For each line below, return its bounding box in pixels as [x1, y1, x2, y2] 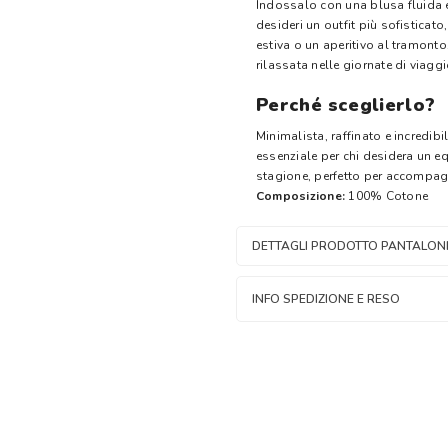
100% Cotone [345, 188, 429, 204]
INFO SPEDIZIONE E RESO [252, 291, 400, 307]
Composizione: [256, 188, 346, 204]
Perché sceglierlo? [256, 93, 436, 117]
